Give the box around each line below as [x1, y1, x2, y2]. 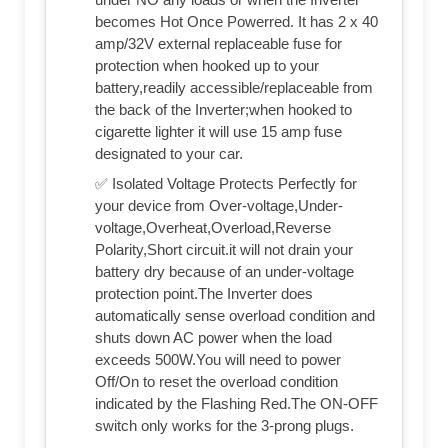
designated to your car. [95, 145, 243, 163]
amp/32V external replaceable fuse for [95, 35, 342, 53]
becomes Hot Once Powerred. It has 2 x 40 [95, 13, 378, 31]
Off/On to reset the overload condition [95, 373, 338, 391]
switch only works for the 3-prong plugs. [95, 417, 354, 435]
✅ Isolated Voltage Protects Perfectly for [95, 175, 357, 193]
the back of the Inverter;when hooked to [95, 101, 352, 119]
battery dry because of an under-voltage [95, 263, 354, 281]
